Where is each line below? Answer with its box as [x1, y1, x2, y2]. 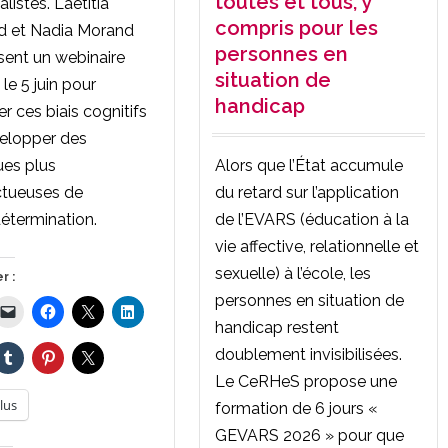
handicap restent [215, 317, 339, 337]
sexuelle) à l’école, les [215, 263, 371, 283]
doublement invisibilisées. [215, 344, 402, 364]
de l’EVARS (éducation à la [215, 209, 409, 229]
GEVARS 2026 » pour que [215, 425, 404, 445]
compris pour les [215, 15, 378, 40]
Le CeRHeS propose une [215, 371, 397, 391]
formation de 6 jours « [215, 398, 378, 418]
